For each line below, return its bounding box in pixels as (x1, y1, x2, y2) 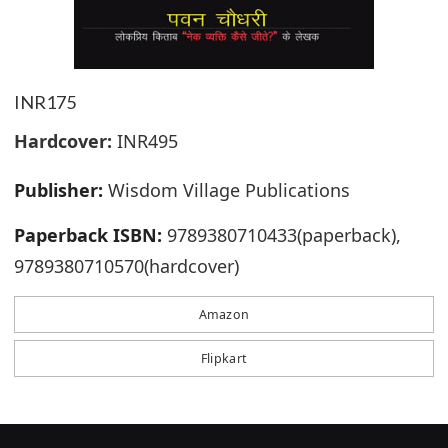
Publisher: (14, 177, 103, 202)
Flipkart (200, 349, 248, 367)
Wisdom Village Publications (103, 177, 350, 202)
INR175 (14, 90, 76, 113)
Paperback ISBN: (14, 222, 162, 247)
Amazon (198, 305, 250, 323)
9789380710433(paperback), (162, 222, 401, 247)
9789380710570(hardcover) (14, 253, 239, 278)
